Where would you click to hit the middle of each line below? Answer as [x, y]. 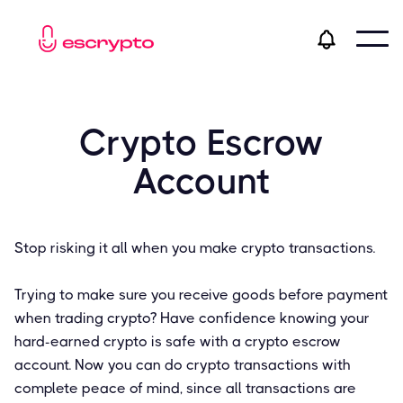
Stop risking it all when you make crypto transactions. [195, 248]
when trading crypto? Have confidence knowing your [192, 318]
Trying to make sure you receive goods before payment [201, 295]
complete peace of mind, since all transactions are [185, 389]
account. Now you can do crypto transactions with [183, 365]
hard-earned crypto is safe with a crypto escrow [178, 342]
